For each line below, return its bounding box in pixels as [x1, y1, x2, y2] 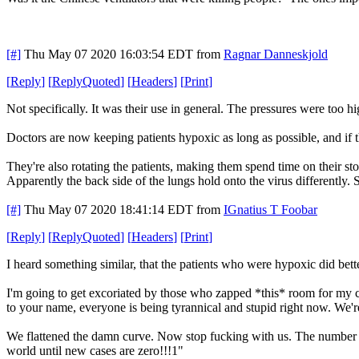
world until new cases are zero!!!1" [6, 343, 184, 357]
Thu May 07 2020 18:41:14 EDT [24, 202, 193, 216]
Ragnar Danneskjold [224, 46, 328, 61]
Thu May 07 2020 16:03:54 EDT [24, 46, 193, 61]
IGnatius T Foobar [224, 202, 317, 216]
